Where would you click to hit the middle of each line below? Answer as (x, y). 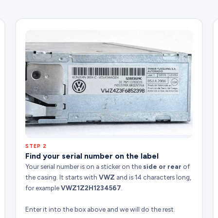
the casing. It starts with (62, 177)
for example (43, 188)
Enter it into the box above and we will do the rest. (100, 209)
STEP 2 (36, 146)
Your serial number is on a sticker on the (84, 166)
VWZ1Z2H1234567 (91, 188)
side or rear (163, 166)
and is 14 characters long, (153, 177)
